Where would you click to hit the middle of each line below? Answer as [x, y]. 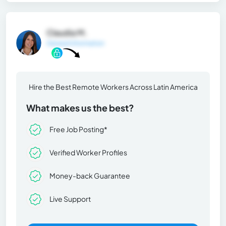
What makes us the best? [80, 107]
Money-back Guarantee [90, 176]
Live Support [70, 199]
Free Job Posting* [78, 129]
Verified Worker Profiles [88, 153]
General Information [75, 43]
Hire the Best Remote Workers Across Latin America [113, 87]
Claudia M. [67, 32]
